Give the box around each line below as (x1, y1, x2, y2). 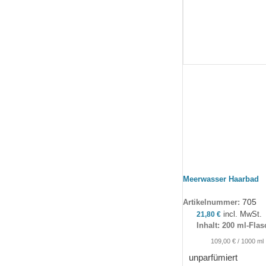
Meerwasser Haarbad (182, 175, 259, 183)
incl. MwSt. (223, 209, 262, 218)
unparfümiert (188, 252, 237, 262)
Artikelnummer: (182, 198, 242, 207)
